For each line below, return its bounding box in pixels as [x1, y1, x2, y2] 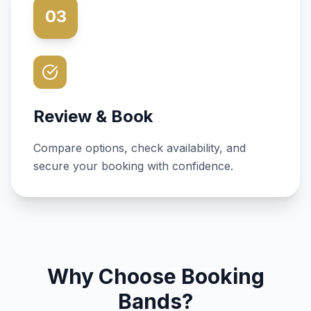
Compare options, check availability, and [33, 141, 246, 155]
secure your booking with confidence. [33, 159, 233, 173]
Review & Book [33, 106, 153, 126]
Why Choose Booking [47, 264, 264, 289]
